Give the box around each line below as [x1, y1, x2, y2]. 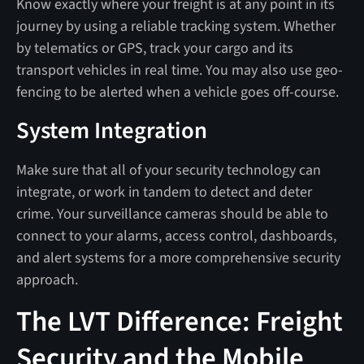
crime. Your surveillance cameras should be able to [15, 203, 328, 224]
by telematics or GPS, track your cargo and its [15, 37, 293, 58]
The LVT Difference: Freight [15, 301, 343, 342]
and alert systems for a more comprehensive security [15, 247, 340, 268]
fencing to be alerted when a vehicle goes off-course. [15, 81, 342, 102]
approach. [15, 269, 78, 290]
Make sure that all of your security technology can [15, 159, 321, 180]
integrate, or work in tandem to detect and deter [15, 181, 312, 202]
